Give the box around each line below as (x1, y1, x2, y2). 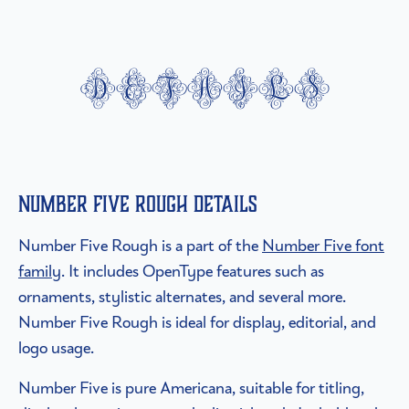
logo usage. (18, 336, 94, 360)
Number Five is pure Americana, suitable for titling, (18, 376, 364, 400)
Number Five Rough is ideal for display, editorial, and (18, 310, 376, 334)
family (18, 259, 61, 283)
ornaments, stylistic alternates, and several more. (18, 285, 346, 309)
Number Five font (262, 234, 384, 257)
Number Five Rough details (18, 189, 257, 220)
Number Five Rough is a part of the (18, 234, 262, 257)
